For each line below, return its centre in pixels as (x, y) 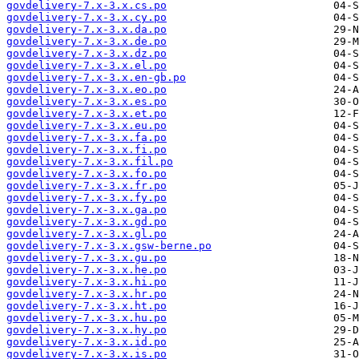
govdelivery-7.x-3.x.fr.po (87, 186)
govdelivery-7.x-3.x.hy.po (87, 330)
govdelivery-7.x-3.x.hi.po (87, 282)
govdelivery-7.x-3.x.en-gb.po (96, 78)
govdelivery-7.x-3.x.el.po (87, 66)
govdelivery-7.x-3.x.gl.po (87, 234)
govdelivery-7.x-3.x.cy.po (87, 18)
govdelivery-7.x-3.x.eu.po (87, 126)
